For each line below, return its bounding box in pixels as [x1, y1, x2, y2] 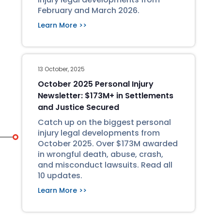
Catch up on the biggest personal [38, 117, 171, 128]
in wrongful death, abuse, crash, [38, 149, 163, 160]
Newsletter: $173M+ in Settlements [38, 90, 173, 101]
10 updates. [38, 170, 82, 181]
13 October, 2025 [38, 65, 85, 73]
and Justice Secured [38, 102, 119, 113]
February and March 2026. [38, 5, 139, 16]
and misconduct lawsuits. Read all [38, 159, 172, 170]
